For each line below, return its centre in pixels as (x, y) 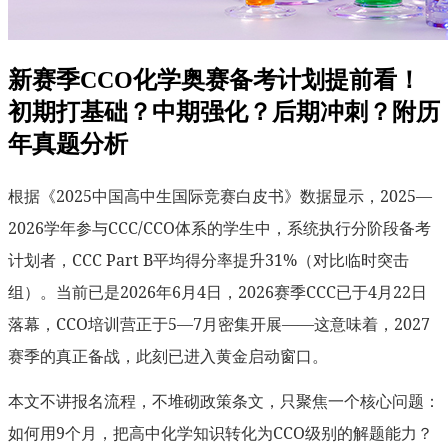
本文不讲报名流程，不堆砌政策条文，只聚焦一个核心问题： (224, 400)
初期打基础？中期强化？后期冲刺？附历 (224, 111)
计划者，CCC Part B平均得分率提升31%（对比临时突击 (208, 259)
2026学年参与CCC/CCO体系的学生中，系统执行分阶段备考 (219, 227)
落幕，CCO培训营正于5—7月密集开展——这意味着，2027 (219, 323)
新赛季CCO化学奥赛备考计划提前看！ (214, 79)
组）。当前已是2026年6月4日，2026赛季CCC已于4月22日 (217, 291)
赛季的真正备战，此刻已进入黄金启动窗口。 (168, 355)
